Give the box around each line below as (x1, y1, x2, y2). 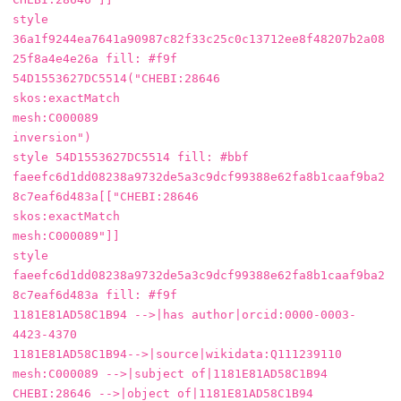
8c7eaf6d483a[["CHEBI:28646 (13, 190, 199, 204)
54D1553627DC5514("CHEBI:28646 (13, 72, 220, 86)
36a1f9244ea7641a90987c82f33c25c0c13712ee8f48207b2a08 (13, 32, 385, 47)
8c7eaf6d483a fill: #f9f (13, 288, 177, 303)
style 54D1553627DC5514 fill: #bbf (13, 150, 249, 165)
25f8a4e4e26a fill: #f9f (13, 52, 177, 66)
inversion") (13, 131, 91, 145)
